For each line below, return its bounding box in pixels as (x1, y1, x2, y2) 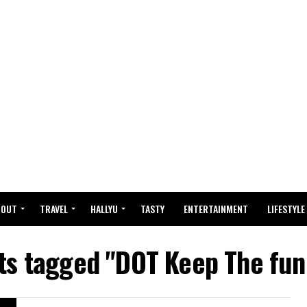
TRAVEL (40, 201, 68, 216)
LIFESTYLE (267, 201, 305, 216)
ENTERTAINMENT (184, 201, 248, 216)
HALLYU (90, 201, 118, 216)
